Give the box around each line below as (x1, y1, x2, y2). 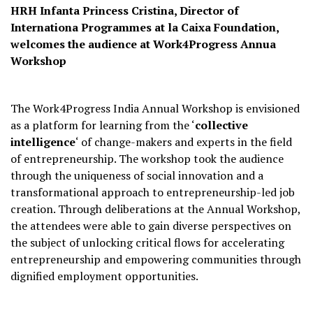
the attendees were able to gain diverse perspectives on (10, 218, 291, 234)
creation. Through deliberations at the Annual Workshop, (10, 201, 300, 217)
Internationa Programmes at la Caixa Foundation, (10, 20, 279, 36)
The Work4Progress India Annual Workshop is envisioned (10, 101, 300, 117)
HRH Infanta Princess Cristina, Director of (10, 3, 239, 19)
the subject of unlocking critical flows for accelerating (10, 235, 284, 251)
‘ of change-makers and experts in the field (75, 134, 292, 150)
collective (195, 117, 248, 133)
